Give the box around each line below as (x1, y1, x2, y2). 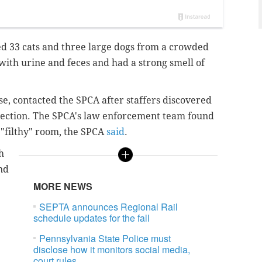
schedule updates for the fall (33, 211, 150, 225)
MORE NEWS (33, 180, 93, 194)
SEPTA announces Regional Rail (39, 200, 178, 214)
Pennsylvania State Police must (39, 232, 171, 246)
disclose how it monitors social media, (33, 243, 191, 257)
